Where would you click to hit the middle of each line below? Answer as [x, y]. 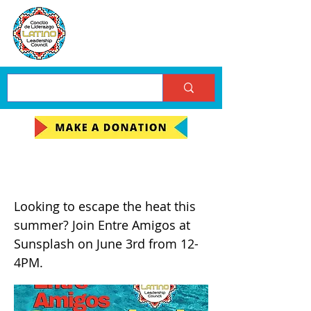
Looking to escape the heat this [105, 206]
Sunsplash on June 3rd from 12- [106, 244]
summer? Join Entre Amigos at [102, 225]
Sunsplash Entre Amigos [109, 179]
